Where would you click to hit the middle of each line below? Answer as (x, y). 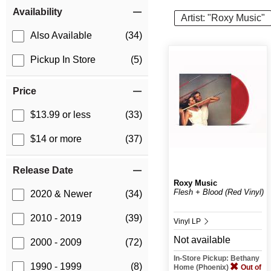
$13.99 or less (60, 115)
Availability (38, 12)
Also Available (61, 36)
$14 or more (56, 139)
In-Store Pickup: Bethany (216, 258)
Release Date (43, 171)
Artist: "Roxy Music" (223, 18)
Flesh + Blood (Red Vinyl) (218, 192)
